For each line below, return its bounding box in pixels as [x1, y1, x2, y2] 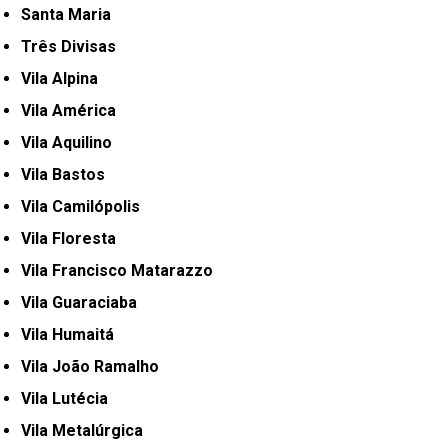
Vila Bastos [31, 165, 106, 185]
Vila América [31, 101, 117, 121]
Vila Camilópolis [31, 197, 141, 217]
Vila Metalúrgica [31, 421, 144, 441]
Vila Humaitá [31, 325, 115, 345]
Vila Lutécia [31, 389, 109, 409]
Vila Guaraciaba [31, 293, 138, 313]
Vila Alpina [31, 69, 99, 89]
